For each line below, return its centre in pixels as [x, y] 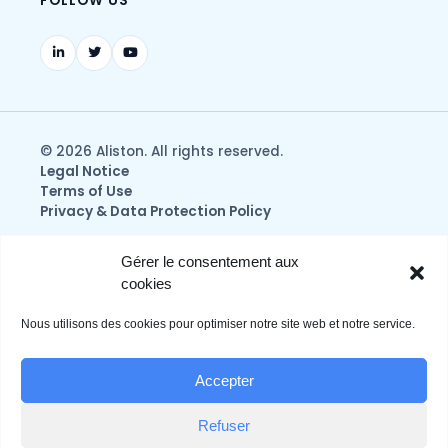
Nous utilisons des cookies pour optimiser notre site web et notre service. [218, 324]
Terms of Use [86, 191]
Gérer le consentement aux [210, 261]
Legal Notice [84, 171]
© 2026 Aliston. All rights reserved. [161, 151]
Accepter [224, 380]
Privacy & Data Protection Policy [155, 211]
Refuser [224, 425]
